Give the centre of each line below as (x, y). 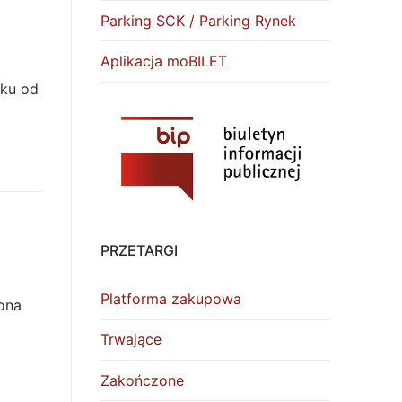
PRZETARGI (139, 250)
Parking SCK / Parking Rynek (198, 20)
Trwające (131, 340)
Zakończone (142, 380)
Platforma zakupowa (171, 299)
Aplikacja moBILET (164, 61)
